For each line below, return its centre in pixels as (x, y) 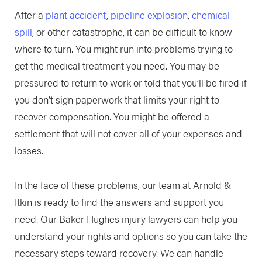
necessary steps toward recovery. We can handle (119, 252)
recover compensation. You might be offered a (112, 117)
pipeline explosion (149, 15)
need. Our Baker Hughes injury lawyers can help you (126, 218)
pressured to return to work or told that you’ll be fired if (130, 83)
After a (30, 15)
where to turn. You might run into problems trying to (123, 49)
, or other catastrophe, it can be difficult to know (132, 32)
